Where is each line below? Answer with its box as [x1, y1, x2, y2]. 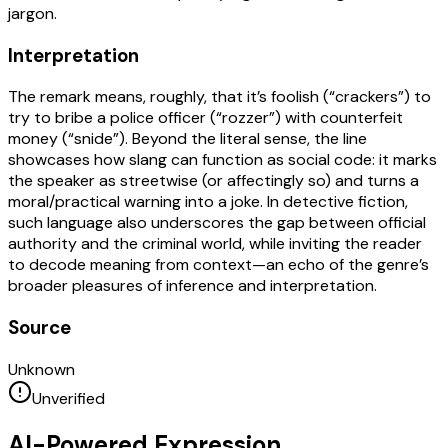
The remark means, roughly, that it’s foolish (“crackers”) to [8, 86, 431, 108]
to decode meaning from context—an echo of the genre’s [8, 254, 429, 276]
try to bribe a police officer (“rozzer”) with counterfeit [8, 107, 403, 129]
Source [8, 314, 71, 340]
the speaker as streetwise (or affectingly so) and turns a [8, 170, 419, 192]
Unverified [32, 387, 105, 409]
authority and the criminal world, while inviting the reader [8, 233, 422, 255]
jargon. [8, 2, 57, 24]
